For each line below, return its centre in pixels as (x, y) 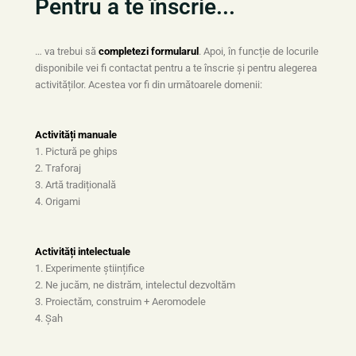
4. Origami (57, 201)
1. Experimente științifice (89, 268)
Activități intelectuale (82, 251)
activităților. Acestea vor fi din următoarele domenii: (148, 84)
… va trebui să (66, 51)
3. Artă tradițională (75, 184)
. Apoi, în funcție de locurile (258, 51)
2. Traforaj (58, 168)
